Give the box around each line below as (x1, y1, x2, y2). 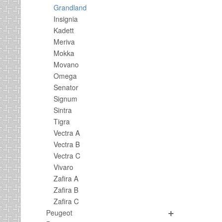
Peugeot (46, 208, 72, 218)
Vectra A (54, 128, 80, 138)
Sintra (54, 105, 72, 115)
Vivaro (54, 162, 73, 172)
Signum (54, 94, 77, 104)
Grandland (54, 2, 87, 12)
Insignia (54, 14, 78, 24)
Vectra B (54, 139, 80, 149)
